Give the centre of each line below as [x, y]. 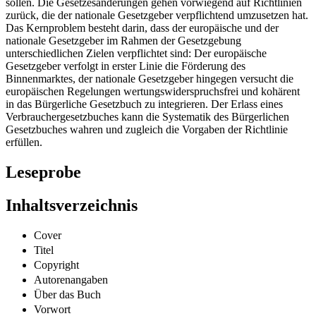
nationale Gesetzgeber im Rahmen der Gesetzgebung [123, 41]
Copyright [56, 265]
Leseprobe [43, 172]
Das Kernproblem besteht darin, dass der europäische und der [142, 28]
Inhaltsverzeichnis [72, 206]
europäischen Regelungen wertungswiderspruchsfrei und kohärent [153, 92]
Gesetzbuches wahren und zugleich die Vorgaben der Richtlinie [147, 130]
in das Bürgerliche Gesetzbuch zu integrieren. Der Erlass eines [144, 104]
